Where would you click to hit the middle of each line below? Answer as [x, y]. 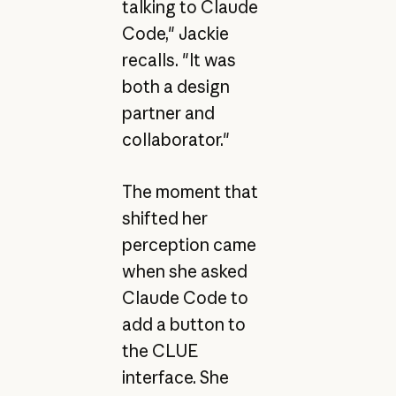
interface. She [175, 377]
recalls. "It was [179, 61]
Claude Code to [185, 297]
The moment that [190, 191]
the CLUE [160, 350]
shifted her [164, 218]
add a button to [183, 324]
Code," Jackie [175, 34]
